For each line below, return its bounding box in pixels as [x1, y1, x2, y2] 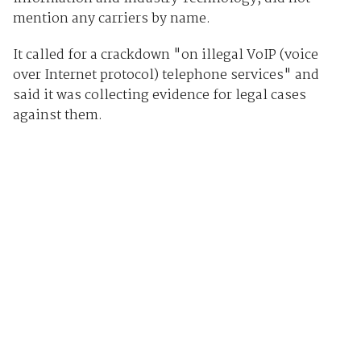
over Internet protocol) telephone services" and [12, 64, 319, 86]
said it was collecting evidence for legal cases [12, 84, 306, 106]
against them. [12, 104, 102, 127]
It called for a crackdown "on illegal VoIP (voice [12, 44, 318, 66]
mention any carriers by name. [12, 7, 210, 30]
